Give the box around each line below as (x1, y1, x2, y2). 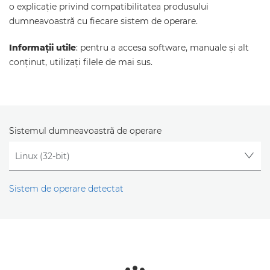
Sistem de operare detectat (9, 183, 124, 195)
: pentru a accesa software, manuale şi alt (76, 42, 249, 53)
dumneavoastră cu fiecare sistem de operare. (9, 16, 198, 27)
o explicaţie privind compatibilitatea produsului (9, 1, 209, 12)
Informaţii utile (9, 42, 76, 53)
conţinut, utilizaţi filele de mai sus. (9, 57, 152, 67)
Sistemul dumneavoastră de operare (9, 125, 162, 136)
